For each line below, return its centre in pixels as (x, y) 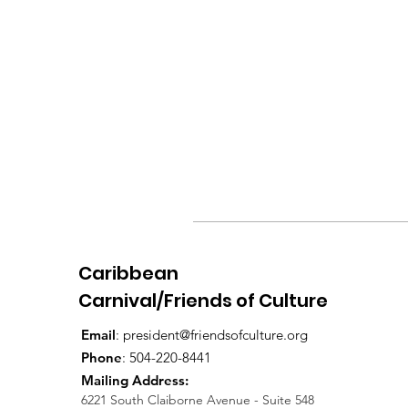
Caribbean (128, 273)
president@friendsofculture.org (215, 334)
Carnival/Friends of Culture (203, 300)
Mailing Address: (135, 380)
